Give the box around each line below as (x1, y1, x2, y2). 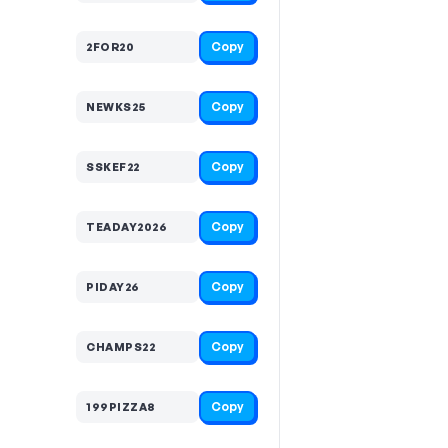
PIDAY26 (86, 279, 140, 294)
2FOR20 (86, 39, 134, 54)
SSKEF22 (86, 159, 140, 174)
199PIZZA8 (86, 399, 155, 414)
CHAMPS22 (86, 339, 155, 354)
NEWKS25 (86, 99, 146, 114)
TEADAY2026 (86, 219, 167, 234)
